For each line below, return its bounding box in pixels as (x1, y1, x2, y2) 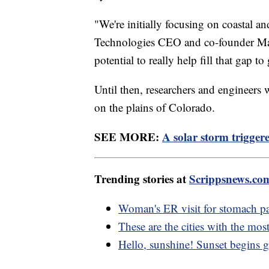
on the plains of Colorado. (94, 100, 215, 115)
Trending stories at (94, 171, 189, 187)
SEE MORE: (94, 128, 162, 145)
